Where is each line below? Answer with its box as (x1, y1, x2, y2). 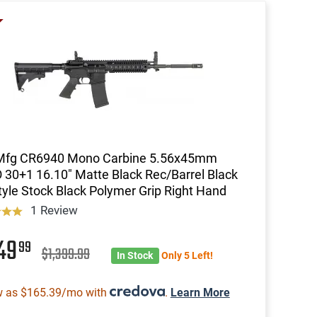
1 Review (30, 202, 79, 217)
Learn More (170, 285, 230, 299)
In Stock (117, 249, 154, 261)
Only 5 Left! (161, 249, 213, 261)
